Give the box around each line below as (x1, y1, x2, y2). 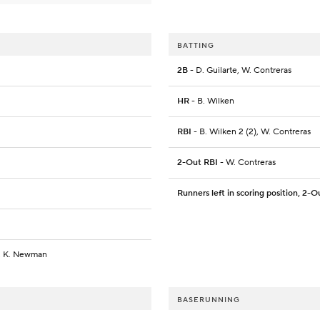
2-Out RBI (177, 157, 218, 169)
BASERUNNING (177, 295, 240, 305)
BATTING (177, 41, 214, 51)
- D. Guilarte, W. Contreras (188, 65, 291, 76)
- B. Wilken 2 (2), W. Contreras (191, 126, 311, 138)
